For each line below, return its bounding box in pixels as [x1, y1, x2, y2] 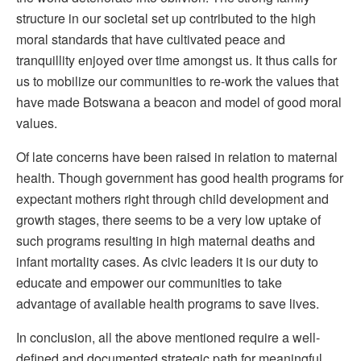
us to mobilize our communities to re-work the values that [16, 72, 338, 91]
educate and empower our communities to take [16, 273, 282, 293]
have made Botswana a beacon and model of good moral [16, 93, 342, 112]
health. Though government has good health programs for [16, 168, 343, 188]
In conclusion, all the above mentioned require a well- [16, 328, 320, 347]
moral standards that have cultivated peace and [16, 30, 285, 49]
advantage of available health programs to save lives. [16, 294, 319, 313]
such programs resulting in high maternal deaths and [16, 231, 315, 251]
